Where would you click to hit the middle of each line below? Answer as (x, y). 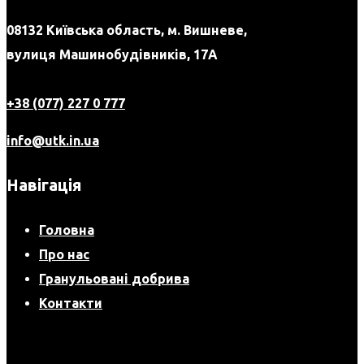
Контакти (71, 303)
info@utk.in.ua (53, 140)
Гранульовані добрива (114, 278)
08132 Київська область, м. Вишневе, (127, 30)
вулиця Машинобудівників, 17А (112, 54)
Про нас (64, 254)
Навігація (44, 184)
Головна (67, 230)
